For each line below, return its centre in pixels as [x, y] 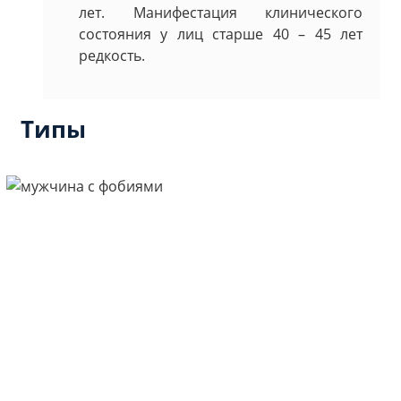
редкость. [112, 55]
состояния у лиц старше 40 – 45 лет [221, 34]
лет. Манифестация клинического [221, 12]
